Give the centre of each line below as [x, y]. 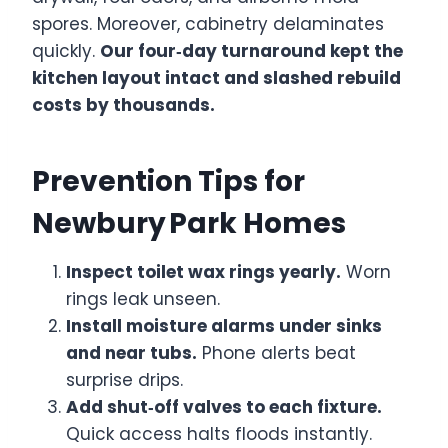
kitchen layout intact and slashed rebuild [216, 77]
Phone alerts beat [276, 352]
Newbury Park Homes [189, 223]
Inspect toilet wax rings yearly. [203, 271]
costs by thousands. [123, 104]
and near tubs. [131, 352]
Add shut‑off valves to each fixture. [224, 406]
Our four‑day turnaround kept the [251, 50]
